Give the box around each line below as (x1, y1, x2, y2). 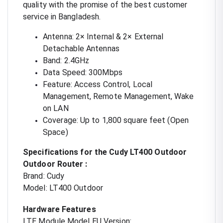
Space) (43, 127, 68, 137)
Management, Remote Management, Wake (43, 91, 194, 101)
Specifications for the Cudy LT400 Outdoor (23, 147, 187, 157)
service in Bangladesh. (23, 11, 101, 21)
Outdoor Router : (23, 159, 88, 169)
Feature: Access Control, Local (43, 79, 153, 89)
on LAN (43, 103, 69, 113)
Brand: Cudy (23, 171, 65, 181)
